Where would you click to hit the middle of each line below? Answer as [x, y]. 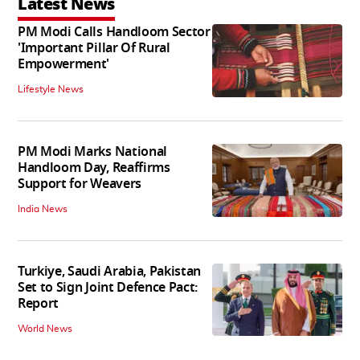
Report [39, 303]
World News [45, 328]
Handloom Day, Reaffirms [94, 168]
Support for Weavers [80, 184]
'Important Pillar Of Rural [94, 48]
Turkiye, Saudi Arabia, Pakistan [110, 271]
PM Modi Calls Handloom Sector [114, 32]
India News [43, 209]
